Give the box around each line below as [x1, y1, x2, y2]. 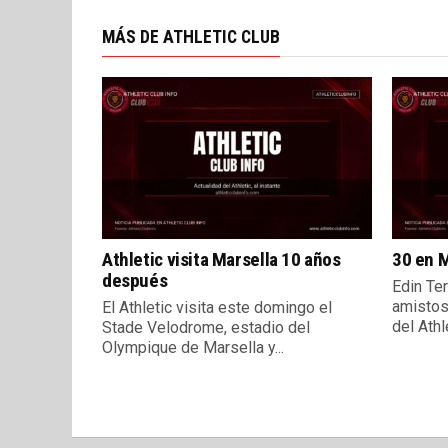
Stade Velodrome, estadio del [102, 318, 310, 338]
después [102, 269, 168, 293]
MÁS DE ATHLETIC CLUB [102, 27, 280, 48]
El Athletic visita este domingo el [102, 298, 332, 318]
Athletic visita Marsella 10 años [102, 248, 341, 272]
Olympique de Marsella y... [102, 338, 284, 358]
